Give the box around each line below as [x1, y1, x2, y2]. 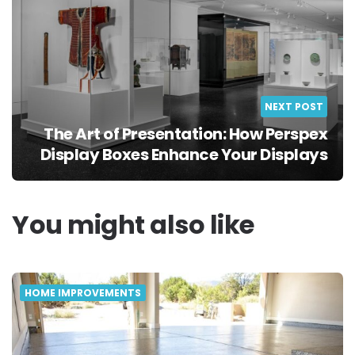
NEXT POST [265, 100, 323, 114]
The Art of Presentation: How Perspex [44, 123, 327, 146]
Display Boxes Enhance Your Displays [40, 143, 327, 166]
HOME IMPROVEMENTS [25, 286, 141, 300]
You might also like [12, 207, 254, 243]
